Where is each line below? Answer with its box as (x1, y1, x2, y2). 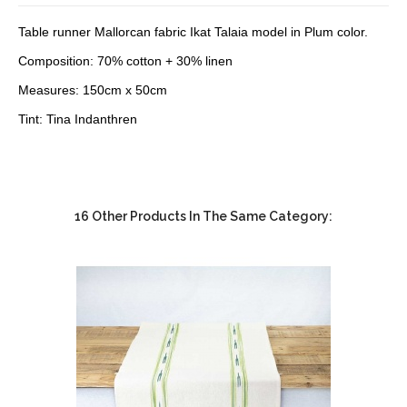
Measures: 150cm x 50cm (18, 82, 167, 97)
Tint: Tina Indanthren (18, 111, 137, 126)
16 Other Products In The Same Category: (74, 208, 333, 223)
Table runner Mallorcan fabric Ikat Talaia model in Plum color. (18, 24, 368, 39)
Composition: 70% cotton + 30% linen (18, 53, 233, 68)
